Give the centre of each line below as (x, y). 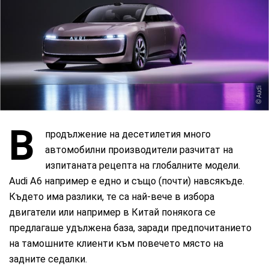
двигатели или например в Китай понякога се (113, 212)
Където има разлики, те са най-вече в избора (112, 196)
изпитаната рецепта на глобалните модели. (143, 165)
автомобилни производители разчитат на (139, 150)
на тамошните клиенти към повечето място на (116, 243)
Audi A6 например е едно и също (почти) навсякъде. (127, 181)
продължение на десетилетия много (128, 134)
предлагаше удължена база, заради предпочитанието (131, 228)
